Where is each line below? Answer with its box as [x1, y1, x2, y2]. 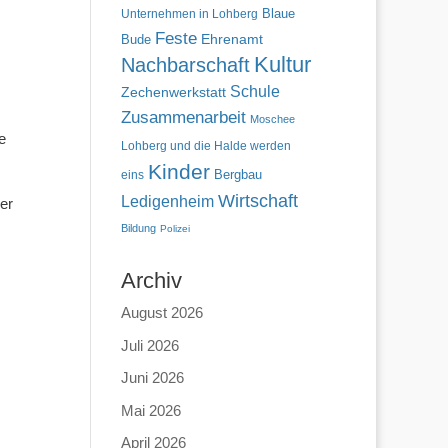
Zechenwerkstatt [120, 84, 226, 100]
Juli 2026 [120, 336, 179, 354]
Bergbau [213, 168, 262, 182]
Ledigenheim [120, 193, 214, 210]
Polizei [159, 223, 190, 234]
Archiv [120, 268, 182, 293]
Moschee [249, 113, 295, 125]
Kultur [253, 52, 311, 77]
